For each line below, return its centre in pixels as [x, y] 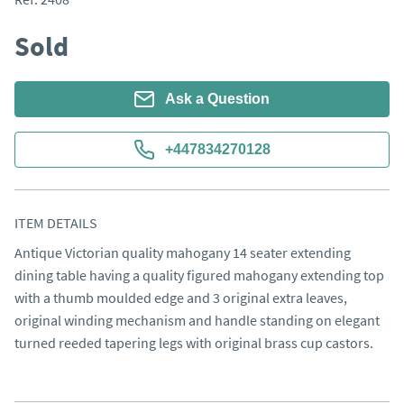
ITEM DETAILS [56, 223]
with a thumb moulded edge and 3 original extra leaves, [181, 298]
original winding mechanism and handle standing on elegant [197, 320]
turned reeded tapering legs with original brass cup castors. [194, 343]
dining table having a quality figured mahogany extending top [199, 275]
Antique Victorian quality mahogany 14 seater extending [183, 252]
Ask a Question [217, 99]
